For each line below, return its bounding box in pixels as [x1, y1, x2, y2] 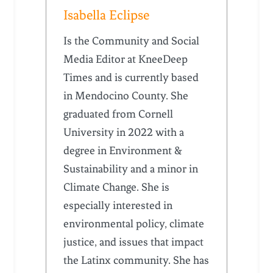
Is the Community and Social [63, 34, 200, 48]
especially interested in [63, 199, 173, 213]
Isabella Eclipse [63, 7, 150, 23]
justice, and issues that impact [63, 235, 204, 249]
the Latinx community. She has [63, 253, 210, 268]
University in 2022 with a [63, 126, 185, 140]
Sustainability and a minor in [63, 162, 199, 176]
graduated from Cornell [63, 107, 174, 121]
